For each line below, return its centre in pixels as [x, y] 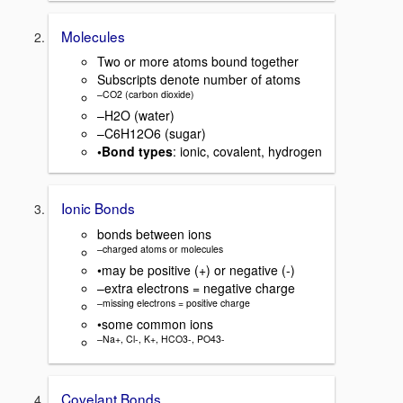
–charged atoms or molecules [160, 248]
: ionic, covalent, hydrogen [247, 152]
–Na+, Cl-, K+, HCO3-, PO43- [161, 338]
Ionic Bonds [98, 208]
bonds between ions [154, 234]
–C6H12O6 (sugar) [152, 134]
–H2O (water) [136, 116]
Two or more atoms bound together [198, 62]
